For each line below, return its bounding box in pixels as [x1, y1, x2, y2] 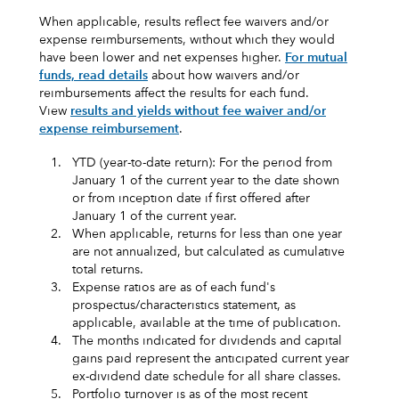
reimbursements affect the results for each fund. [39, 86, 309, 100]
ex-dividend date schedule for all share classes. [72, 370, 341, 383]
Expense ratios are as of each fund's [72, 281, 275, 294]
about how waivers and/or [148, 69, 299, 82]
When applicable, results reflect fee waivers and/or [39, 15, 329, 28]
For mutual [285, 51, 347, 64]
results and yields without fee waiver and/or [70, 104, 326, 118]
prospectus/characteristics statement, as [72, 298, 296, 312]
